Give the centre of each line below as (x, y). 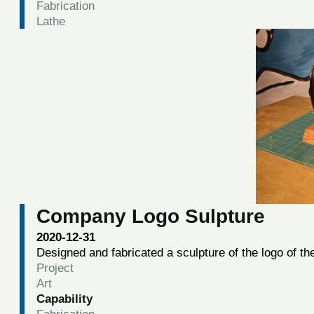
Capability (64, 298)
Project (55, 267)
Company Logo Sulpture (150, 216)
